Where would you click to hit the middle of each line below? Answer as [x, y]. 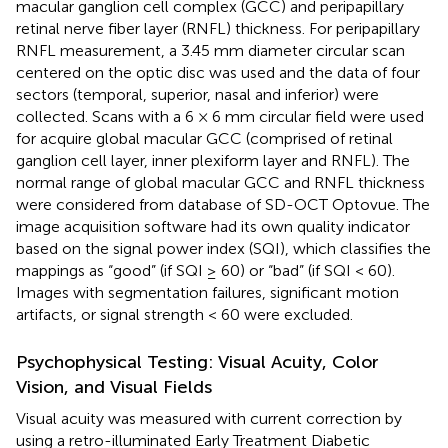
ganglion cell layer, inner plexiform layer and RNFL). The [213, 160]
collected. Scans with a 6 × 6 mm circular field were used [220, 116]
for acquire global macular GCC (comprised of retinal [204, 138]
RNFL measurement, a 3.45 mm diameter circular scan [210, 50]
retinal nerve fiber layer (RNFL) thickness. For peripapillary [218, 28]
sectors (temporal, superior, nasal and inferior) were [197, 94]
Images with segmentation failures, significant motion [207, 292]
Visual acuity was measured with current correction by [209, 418]
